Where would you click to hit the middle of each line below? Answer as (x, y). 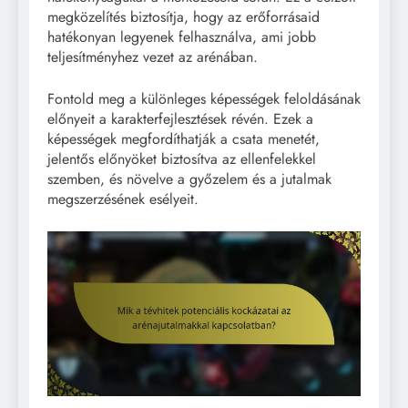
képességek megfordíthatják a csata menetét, (184, 138)
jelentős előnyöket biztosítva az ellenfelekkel (182, 158)
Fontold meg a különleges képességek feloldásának (204, 98)
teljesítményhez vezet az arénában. (153, 56)
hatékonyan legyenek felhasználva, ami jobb (182, 36)
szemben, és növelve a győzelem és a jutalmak (189, 178)
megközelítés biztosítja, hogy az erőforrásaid (184, 16)
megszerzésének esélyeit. (123, 199)
